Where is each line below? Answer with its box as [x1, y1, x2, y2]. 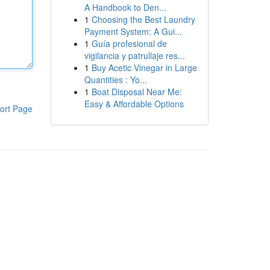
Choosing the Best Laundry [91, 13, 195, 25]
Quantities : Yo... [84, 74, 147, 86]
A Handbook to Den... [84, 1, 166, 13]
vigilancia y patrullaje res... [84, 49, 185, 61]
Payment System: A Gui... [84, 25, 182, 37]
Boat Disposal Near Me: [91, 86, 182, 98]
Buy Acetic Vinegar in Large [91, 61, 197, 74]
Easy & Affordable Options [84, 98, 184, 110]
